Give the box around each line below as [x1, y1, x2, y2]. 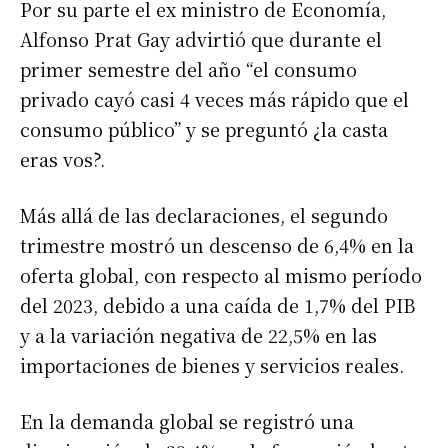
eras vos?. [20, 145, 105, 172]
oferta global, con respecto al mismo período [20, 261, 422, 288]
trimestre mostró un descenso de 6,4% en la [20, 231, 414, 258]
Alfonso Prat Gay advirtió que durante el [20, 25, 382, 52]
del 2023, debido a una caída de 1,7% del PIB [20, 291, 415, 318]
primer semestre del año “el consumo [20, 55, 357, 82]
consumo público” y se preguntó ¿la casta [20, 115, 388, 142]
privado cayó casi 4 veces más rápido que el [20, 85, 409, 112]
